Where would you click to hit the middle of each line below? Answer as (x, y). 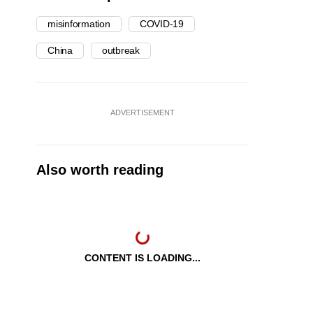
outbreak (121, 51)
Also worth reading (100, 170)
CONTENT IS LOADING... (142, 258)
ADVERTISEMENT (142, 113)
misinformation (79, 24)
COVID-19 (161, 24)
